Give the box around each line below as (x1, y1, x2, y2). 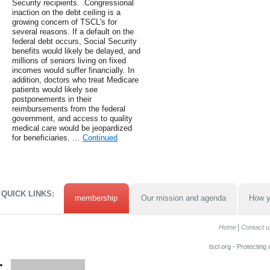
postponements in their (12, 95, 92, 104)
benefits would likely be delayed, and (12, 46, 140, 56)
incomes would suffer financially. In (12, 66, 134, 75)
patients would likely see (12, 85, 98, 95)
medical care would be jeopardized (12, 124, 132, 133)
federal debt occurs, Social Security (12, 37, 137, 46)
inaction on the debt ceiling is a (12, 8, 121, 17)
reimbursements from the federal (12, 104, 125, 114)
